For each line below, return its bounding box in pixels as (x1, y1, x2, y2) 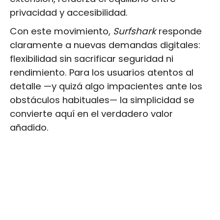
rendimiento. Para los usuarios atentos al (10, 66, 193, 79)
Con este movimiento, (10, 25, 113, 37)
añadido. (10, 121, 49, 134)
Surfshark (113, 25, 156, 37)
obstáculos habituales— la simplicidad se (10, 93, 194, 106)
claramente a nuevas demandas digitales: (10, 38, 200, 51)
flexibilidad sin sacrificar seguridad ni (10, 52, 173, 65)
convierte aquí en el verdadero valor (10, 107, 173, 120)
